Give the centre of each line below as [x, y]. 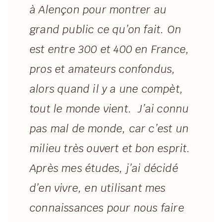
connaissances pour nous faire [107, 208]
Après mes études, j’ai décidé [104, 168]
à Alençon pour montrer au [98, 10]
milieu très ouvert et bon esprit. [110, 149]
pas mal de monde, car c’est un [110, 129]
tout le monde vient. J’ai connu [110, 109]
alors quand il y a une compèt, [107, 89]
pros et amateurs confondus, [103, 69]
